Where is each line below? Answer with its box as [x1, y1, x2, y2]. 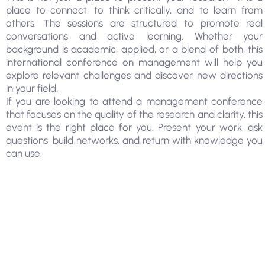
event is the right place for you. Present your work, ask [6, 121, 263, 133]
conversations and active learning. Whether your [6, 30, 263, 42]
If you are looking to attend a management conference [6, 95, 263, 107]
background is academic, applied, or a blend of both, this [6, 43, 263, 55]
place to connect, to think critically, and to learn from [6, 4, 263, 16]
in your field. [6, 82, 58, 94]
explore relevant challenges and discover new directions [6, 69, 263, 81]
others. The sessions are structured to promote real [6, 17, 263, 29]
